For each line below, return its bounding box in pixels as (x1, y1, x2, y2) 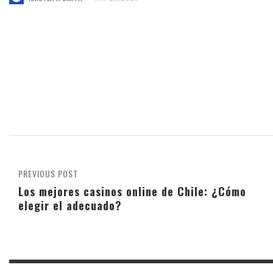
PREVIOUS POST (18, 167, 78, 180)
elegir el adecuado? (18, 197, 122, 214)
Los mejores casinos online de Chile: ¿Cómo (18, 183, 246, 200)
